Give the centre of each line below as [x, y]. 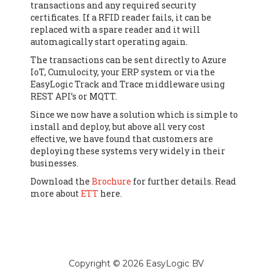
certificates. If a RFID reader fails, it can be [121, 18]
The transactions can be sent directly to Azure [128, 60]
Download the [61, 182]
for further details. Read [184, 182]
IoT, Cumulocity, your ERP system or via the [123, 72]
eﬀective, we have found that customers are [122, 139]
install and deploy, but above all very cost [118, 127]
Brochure [111, 182]
